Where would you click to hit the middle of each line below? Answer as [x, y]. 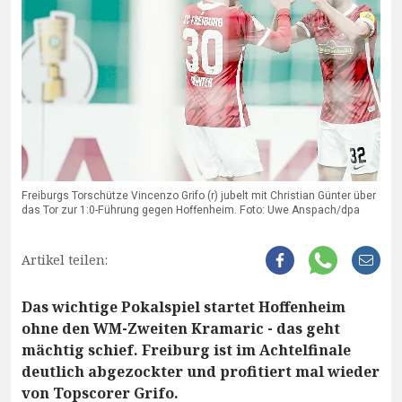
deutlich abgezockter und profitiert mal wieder [201, 371]
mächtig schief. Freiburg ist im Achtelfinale [186, 350]
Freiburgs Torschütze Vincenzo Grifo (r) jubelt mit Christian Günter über [199, 195]
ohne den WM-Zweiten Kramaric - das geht [181, 328]
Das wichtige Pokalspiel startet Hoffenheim [184, 306]
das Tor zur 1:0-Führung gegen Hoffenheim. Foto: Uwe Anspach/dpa [191, 210]
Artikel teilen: [65, 259]
